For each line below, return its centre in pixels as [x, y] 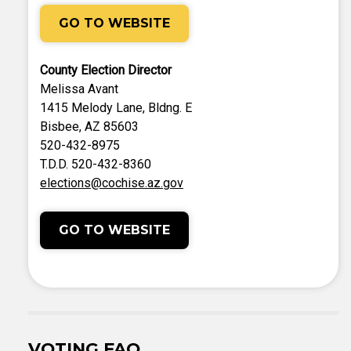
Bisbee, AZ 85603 [89, 127]
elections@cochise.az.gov [112, 183]
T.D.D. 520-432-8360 [96, 164]
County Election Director [106, 70]
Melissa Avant [79, 89]
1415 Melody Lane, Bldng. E [116, 108]
